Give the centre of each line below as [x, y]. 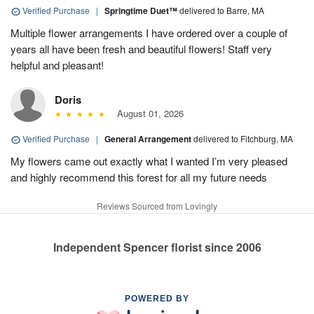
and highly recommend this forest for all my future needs [139, 177]
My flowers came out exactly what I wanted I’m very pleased [149, 161]
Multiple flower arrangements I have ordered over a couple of [149, 33]
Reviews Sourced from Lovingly [157, 206]
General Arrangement [149, 139]
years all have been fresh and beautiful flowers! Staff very [141, 49]
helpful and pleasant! [57, 65]
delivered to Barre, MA [222, 10]
